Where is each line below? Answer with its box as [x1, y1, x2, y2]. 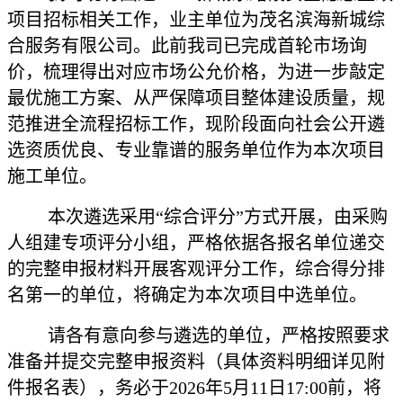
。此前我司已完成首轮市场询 [133, 35, 367, 56]
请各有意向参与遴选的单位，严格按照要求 [7, 325, 390, 345]
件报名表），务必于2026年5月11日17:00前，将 [7, 377, 381, 398]
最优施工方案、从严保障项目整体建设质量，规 [7, 87, 385, 108]
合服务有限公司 [7, 35, 133, 56]
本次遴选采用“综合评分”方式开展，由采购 [7, 206, 388, 227]
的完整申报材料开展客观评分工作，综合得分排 [7, 258, 385, 279]
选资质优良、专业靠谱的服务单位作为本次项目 [7, 139, 385, 160]
